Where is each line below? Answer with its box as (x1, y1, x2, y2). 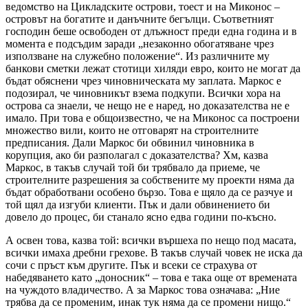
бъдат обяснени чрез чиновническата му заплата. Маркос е (5, 74, 281, 87)
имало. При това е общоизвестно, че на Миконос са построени (5, 111, 300, 124)
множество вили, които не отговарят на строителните (5, 124, 258, 136)
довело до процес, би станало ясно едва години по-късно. (5, 210, 276, 223)
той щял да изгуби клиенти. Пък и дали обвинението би (5, 198, 270, 210)
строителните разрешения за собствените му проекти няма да (5, 173, 294, 186)
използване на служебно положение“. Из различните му (5, 49, 269, 62)
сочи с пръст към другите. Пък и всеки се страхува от (5, 258, 257, 271)
